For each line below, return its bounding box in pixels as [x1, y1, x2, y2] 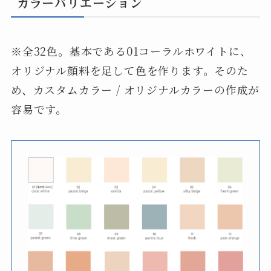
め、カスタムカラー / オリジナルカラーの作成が [10, 82, 260, 98]
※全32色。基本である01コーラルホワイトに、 [10, 43, 252, 59]
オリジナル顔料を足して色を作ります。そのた [10, 62, 249, 79]
